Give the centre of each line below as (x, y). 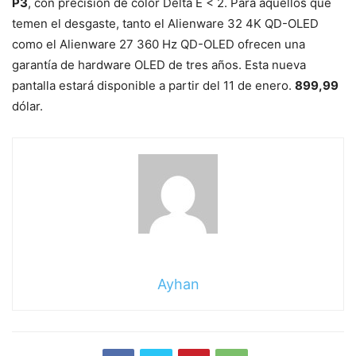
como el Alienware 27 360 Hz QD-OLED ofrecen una (159, 44)
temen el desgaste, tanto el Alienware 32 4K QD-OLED (165, 24)
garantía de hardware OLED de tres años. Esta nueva (159, 65)
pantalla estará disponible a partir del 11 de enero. (153, 86)
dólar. (27, 106)
